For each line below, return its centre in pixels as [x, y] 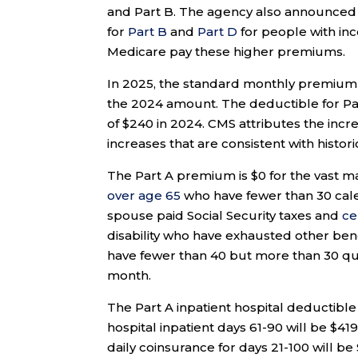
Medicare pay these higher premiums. [227, 52]
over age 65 [144, 196]
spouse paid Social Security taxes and [225, 216]
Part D [218, 32]
